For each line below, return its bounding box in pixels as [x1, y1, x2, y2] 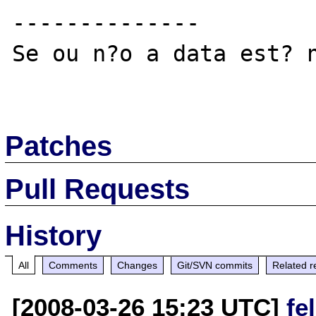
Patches [5, 130, 113, 162]
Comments [49, 259, 98, 271]
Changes [117, 259, 158, 271]
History [5, 219, 102, 251]
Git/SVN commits [177, 259, 253, 271]
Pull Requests [5, 173, 190, 205]
